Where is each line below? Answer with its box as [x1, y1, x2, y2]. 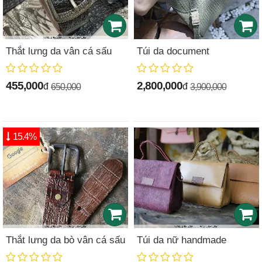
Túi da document [137, 46, 209, 57]
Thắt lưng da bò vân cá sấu [6, 234, 125, 246]
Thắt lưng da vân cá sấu [6, 46, 112, 57]
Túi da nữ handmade [137, 234, 226, 246]
